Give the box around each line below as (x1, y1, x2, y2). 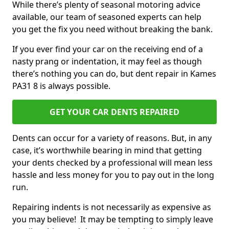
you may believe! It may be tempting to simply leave (12, 214, 213, 225)
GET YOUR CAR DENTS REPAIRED (50, 106, 179, 118)
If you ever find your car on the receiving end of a (12, 43, 203, 55)
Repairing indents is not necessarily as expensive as (12, 201, 211, 213)
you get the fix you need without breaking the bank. (12, 24, 215, 35)
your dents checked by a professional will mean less (12, 157, 213, 168)
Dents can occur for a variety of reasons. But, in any (12, 132, 212, 144)
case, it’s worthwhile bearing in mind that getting (12, 145, 202, 156)
